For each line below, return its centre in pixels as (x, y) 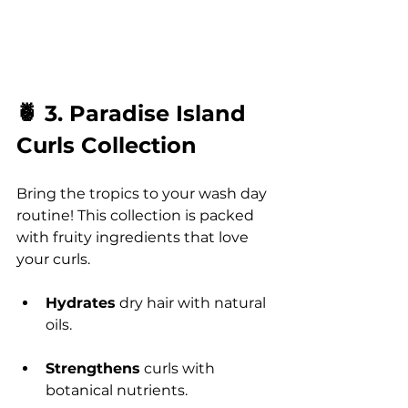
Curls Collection (107, 145)
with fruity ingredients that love (134, 237)
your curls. (53, 259)
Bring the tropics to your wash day (143, 193)
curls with (179, 368)
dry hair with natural (193, 302)
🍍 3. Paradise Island (134, 113)
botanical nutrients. (117, 390)
